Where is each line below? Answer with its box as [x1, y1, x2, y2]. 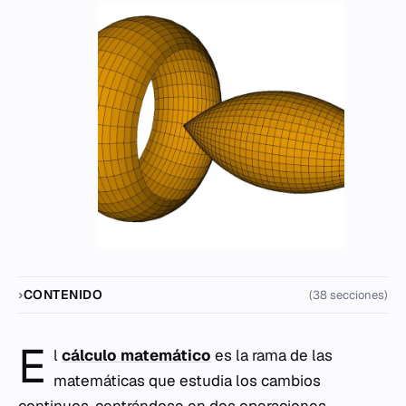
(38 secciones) [309, 287, 388, 304]
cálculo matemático [62, 345, 211, 366]
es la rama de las [211, 345, 333, 366]
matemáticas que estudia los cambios [53, 371, 321, 391]
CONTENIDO [23, 286, 103, 304]
